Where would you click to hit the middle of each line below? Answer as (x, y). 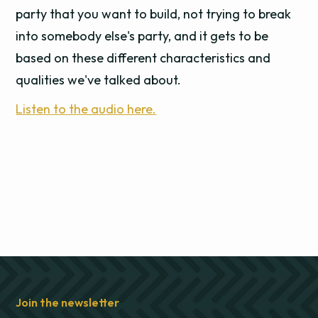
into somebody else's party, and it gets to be (142, 36)
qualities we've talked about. (100, 80)
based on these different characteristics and (143, 58)
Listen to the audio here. (86, 109)
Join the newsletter (68, 302)
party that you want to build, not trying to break (154, 14)
